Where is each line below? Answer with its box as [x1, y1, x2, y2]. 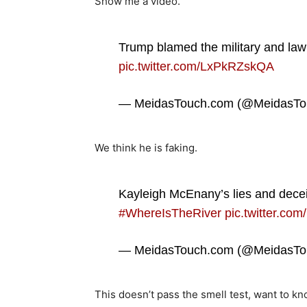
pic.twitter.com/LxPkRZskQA [118, 59, 274, 73]
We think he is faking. [95, 140, 197, 154]
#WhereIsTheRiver [118, 206, 221, 220]
